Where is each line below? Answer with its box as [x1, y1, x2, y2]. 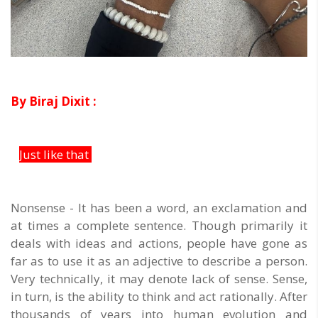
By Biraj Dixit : [11, 93, 97, 110]
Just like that [19, 146, 92, 163]
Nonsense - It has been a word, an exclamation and [11, 199, 307, 216]
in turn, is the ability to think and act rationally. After [11, 288, 307, 305]
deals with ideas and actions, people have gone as [11, 235, 307, 252]
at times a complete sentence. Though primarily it [11, 217, 307, 234]
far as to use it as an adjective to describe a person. [11, 253, 307, 270]
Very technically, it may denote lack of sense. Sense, [11, 270, 307, 287]
